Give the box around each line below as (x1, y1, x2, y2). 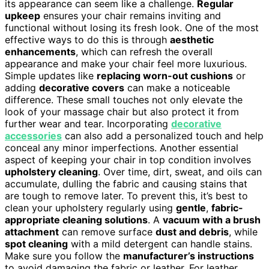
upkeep (5, 9, 40, 22)
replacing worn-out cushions (97, 69, 233, 82)
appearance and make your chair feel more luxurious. (5, 57, 247, 70)
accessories (5, 129, 62, 142)
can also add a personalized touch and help (62, 129, 264, 142)
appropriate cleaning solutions (5, 213, 148, 226)
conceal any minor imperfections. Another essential (5, 141, 238, 154)
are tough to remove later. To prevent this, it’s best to (5, 189, 248, 202)
